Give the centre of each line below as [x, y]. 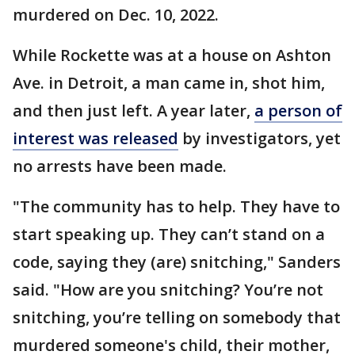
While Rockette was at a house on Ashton [172, 55]
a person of [298, 111]
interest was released [95, 138]
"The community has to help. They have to [176, 206]
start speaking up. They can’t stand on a [169, 234]
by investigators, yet [260, 138]
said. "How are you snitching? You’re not [168, 290]
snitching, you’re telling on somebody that [177, 317]
